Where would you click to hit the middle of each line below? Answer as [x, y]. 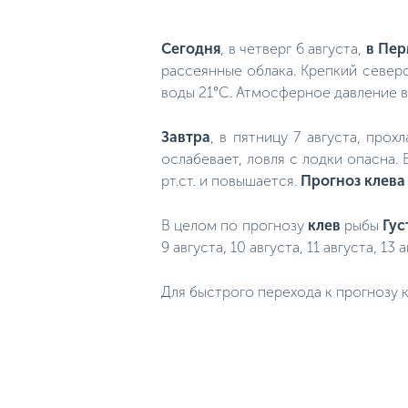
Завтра [186, 137]
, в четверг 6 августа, [293, 48]
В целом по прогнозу [235, 225]
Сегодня [191, 48]
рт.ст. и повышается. [231, 180]
